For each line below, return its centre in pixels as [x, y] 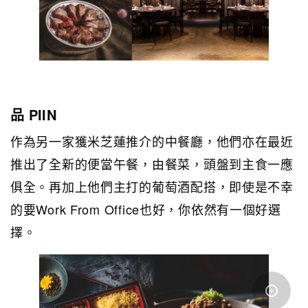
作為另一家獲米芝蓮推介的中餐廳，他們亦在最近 [152, 141]
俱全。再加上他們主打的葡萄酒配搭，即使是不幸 [152, 187]
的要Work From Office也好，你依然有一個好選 [146, 209]
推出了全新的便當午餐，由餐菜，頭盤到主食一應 [152, 164]
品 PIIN [33, 115]
